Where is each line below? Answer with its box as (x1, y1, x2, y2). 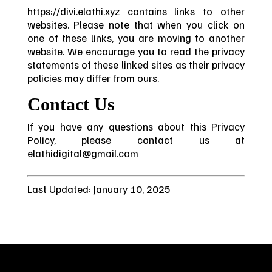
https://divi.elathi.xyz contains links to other (27, 4, 245, 18)
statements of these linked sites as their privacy (27, 58, 245, 72)
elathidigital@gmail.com (27, 146, 138, 160)
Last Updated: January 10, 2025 (27, 182, 171, 195)
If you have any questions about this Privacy (27, 119, 245, 133)
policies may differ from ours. (27, 71, 159, 85)
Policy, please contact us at (27, 132, 245, 146)
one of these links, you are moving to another (27, 31, 245, 45)
